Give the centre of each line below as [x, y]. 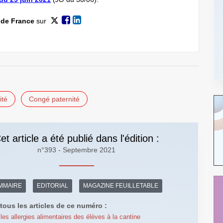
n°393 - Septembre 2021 [77, 150]
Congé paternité [54, 99]
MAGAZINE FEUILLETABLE [121, 186]
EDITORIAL [53, 186]
